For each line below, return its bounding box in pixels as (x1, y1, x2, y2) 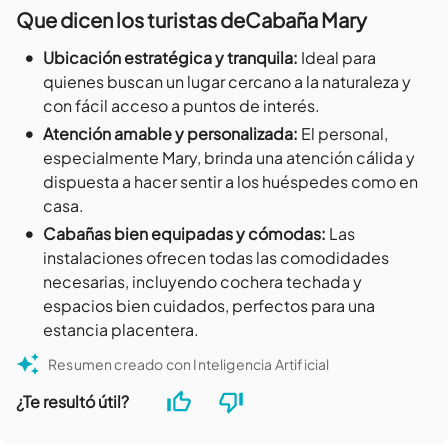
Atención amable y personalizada (43, 123, 293, 145)
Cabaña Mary (245, 7, 367, 33)
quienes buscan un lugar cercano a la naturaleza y (43, 71, 411, 93)
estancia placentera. (43, 319, 199, 341)
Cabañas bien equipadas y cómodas (43, 223, 321, 245)
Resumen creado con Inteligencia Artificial (48, 355, 330, 374)
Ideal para (301, 47, 376, 69)
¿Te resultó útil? (16, 391, 129, 413)
